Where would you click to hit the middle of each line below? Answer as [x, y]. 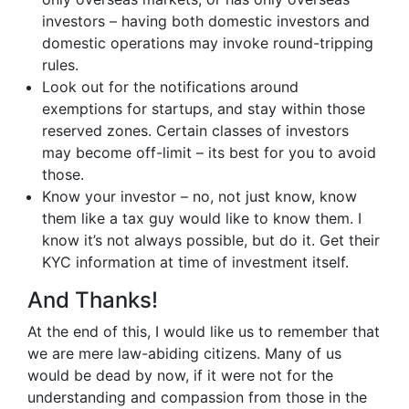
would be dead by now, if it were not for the [180, 375]
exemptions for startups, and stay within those [204, 109]
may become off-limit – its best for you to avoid [209, 152]
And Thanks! [93, 300]
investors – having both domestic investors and [206, 21]
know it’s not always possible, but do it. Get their [211, 240]
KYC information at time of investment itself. [195, 262]
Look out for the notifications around [170, 87]
